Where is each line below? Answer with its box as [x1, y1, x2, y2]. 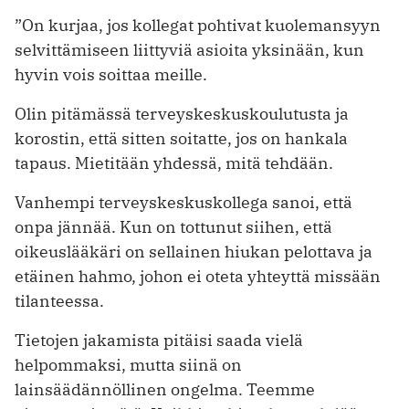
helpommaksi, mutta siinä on [15, 354, 242, 376]
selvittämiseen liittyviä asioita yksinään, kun [15, 39, 364, 61]
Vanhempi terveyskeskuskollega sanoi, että [15, 192, 352, 214]
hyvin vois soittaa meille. [15, 64, 207, 86]
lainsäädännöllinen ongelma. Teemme [15, 379, 315, 401]
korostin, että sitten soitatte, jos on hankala [15, 128, 348, 150]
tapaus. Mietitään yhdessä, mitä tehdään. [15, 152, 333, 174]
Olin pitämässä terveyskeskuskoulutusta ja [15, 103, 349, 125]
